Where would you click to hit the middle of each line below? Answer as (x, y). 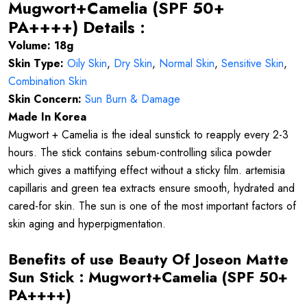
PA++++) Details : (79, 28)
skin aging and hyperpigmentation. (87, 224)
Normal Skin (187, 64)
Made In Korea (49, 117)
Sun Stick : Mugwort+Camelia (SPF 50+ (148, 278)
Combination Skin (49, 82)
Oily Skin (87, 64)
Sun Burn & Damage (134, 99)
